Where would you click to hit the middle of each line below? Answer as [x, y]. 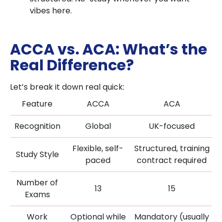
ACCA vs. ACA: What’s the [109, 50]
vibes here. [51, 11]
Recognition [37, 126]
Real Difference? [72, 65]
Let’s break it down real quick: [67, 87]
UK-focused [172, 126]
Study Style [37, 154]
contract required [172, 160]
